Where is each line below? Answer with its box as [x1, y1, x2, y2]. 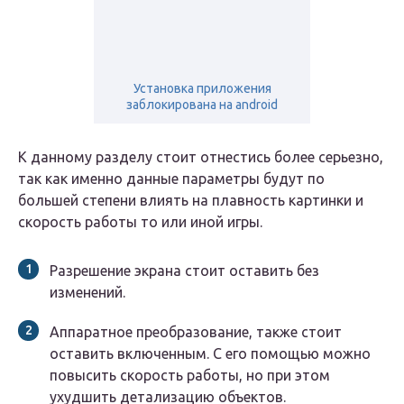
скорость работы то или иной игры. [18, 214, 262, 231]
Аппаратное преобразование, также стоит [50, 324, 342, 341]
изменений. [50, 284, 125, 301]
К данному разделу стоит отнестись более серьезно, [18, 149, 383, 166]
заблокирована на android [126, 97, 278, 113]
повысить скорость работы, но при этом [50, 367, 330, 384]
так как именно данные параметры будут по [18, 170, 325, 188]
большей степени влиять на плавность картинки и [18, 192, 363, 209]
